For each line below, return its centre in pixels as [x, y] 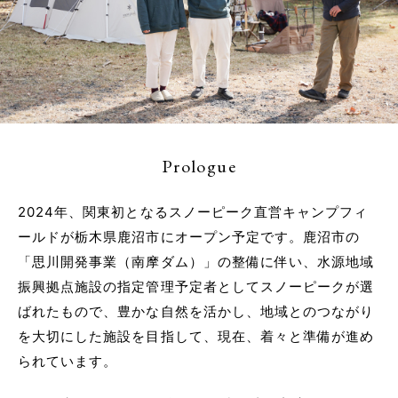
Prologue [199, 167]
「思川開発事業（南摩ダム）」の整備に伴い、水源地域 [196, 262]
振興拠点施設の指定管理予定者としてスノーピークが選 [196, 287]
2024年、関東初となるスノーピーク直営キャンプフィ [193, 212]
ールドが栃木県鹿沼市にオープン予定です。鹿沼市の [189, 237]
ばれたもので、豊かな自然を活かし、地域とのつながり [196, 312]
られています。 [68, 362]
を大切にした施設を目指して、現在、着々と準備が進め [196, 337]
